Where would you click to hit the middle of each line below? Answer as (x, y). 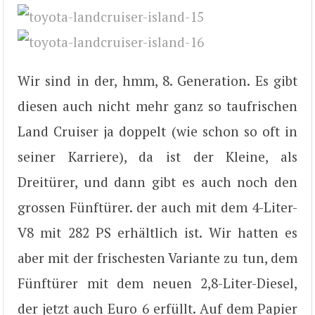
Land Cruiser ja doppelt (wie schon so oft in (157, 131)
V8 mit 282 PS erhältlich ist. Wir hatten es (157, 232)
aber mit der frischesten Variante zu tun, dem (157, 257)
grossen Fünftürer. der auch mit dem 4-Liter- (157, 207)
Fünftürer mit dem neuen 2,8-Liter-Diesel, (157, 283)
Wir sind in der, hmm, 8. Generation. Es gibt (157, 80)
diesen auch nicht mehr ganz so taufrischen (157, 105)
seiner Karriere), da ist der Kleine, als (157, 156)
